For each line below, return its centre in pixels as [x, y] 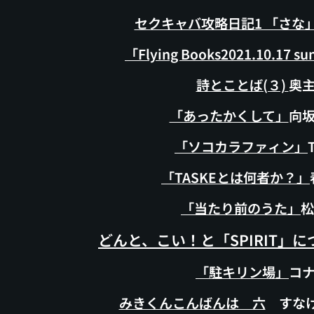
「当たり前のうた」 [241, 208]
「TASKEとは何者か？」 [235, 177]
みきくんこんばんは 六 [192, 303]
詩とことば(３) [242, 85]
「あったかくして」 [229, 116]
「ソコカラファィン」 [241, 146]
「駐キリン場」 [242, 272]
